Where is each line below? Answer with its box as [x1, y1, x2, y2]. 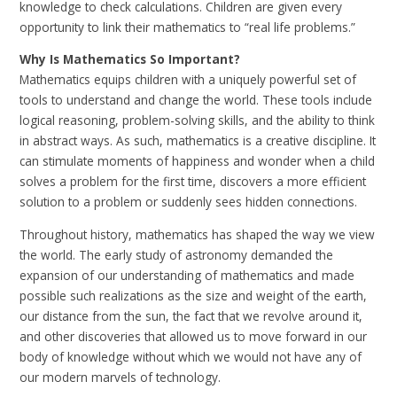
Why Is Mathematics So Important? [19, 51, 241, 68]
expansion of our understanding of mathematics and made [19, 267, 355, 284]
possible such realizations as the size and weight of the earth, [19, 287, 368, 305]
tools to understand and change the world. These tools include [19, 91, 373, 109]
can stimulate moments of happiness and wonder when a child [19, 152, 376, 170]
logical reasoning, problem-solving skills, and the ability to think [19, 112, 376, 129]
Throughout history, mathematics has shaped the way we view [19, 226, 376, 244]
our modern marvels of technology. [19, 369, 222, 386]
